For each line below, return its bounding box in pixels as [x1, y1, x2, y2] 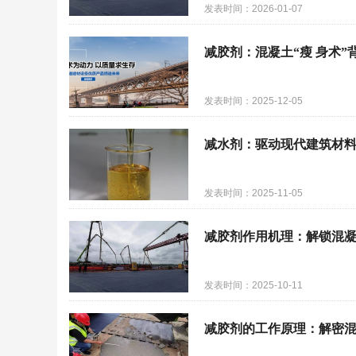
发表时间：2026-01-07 [204, 3, 303, 14]
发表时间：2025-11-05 [204, 188, 303, 199]
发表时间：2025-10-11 [204, 280, 303, 291]
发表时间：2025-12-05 [204, 95, 303, 106]
